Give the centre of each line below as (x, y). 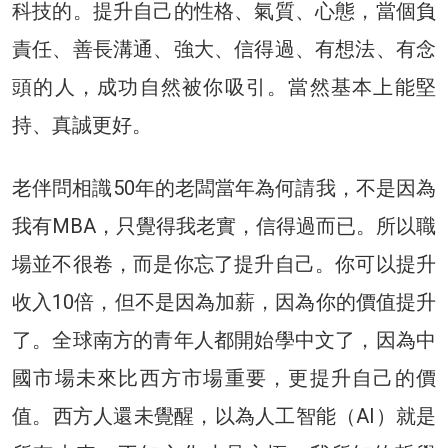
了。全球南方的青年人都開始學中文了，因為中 (224, 339)
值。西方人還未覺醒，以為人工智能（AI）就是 (224, 415)
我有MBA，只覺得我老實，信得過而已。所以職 (224, 225)
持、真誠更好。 (82, 124)
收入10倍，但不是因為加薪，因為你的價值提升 (224, 301)
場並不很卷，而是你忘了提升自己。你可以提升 (224, 263)
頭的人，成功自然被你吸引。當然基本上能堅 (224, 86)
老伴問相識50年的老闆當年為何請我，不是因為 (224, 187)
